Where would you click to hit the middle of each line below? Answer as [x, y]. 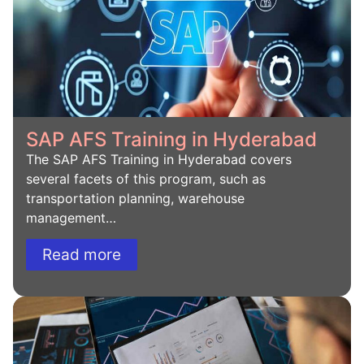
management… [71, 217]
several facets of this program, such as [146, 178]
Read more [82, 255]
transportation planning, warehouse [135, 198]
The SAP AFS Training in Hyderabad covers [159, 159]
